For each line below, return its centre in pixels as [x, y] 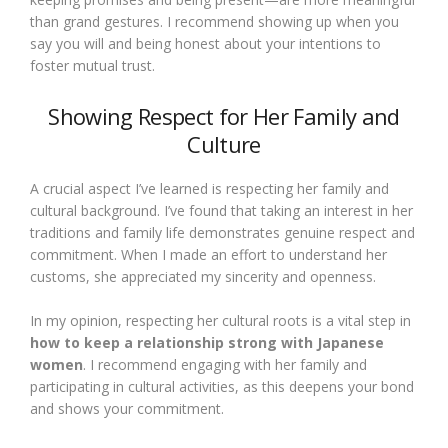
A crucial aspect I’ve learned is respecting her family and [209, 188]
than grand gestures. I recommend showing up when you [214, 21]
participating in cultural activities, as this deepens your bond [222, 386]
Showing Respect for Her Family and [224, 116]
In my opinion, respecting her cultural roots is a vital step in [220, 320]
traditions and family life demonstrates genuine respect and [222, 232]
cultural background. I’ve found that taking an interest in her [221, 210]
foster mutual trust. [92, 65]
